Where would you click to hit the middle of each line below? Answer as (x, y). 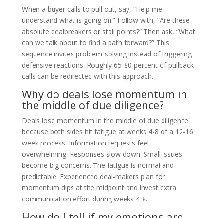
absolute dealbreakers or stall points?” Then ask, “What (108, 31)
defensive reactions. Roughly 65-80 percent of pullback (108, 65)
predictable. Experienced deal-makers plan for (93, 176)
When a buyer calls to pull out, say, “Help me (92, 9)
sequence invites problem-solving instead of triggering (107, 54)
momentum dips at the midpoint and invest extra (99, 187)
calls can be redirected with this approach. (87, 76)
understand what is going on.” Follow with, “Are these (106, 20)
